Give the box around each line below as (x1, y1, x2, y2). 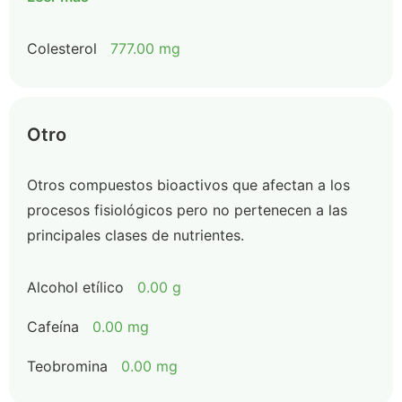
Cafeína (27, 318, 79, 336)
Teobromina (27, 357, 108, 375)
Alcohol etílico (27, 278, 124, 296)
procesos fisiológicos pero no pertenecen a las (27, 201, 347, 219)
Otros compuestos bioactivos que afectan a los (27, 176, 350, 194)
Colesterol (27, 39, 97, 57)
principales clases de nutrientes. (27, 226, 244, 244)
